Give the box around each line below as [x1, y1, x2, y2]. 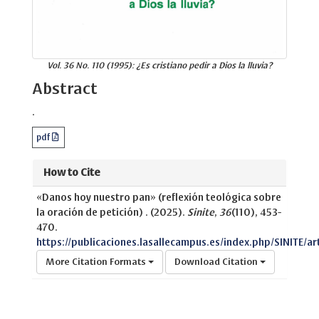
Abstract [32, 79, 98, 97]
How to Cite [43, 166, 100, 178]
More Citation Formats [46, 256, 148, 267]
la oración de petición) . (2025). [36, 206, 187, 218]
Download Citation [174, 256, 260, 267]
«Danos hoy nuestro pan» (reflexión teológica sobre [36, 192, 281, 203]
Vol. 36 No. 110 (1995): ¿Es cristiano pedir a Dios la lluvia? [46, 60, 273, 70]
